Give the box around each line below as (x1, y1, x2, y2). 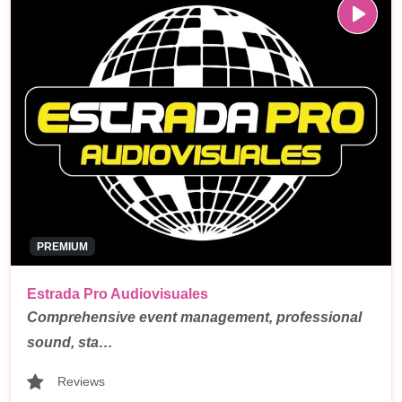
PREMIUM (36, 240, 88, 253)
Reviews (57, 374, 105, 389)
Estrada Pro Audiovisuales (27, 285, 208, 301)
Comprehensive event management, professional (27, 309, 362, 325)
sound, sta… (27, 334, 113, 350)
